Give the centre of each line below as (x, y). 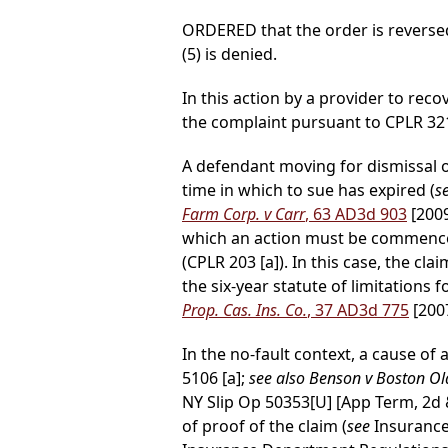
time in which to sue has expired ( (308, 190)
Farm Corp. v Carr (243, 214)
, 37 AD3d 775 (358, 310)
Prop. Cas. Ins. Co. (244, 310)
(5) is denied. (229, 54)
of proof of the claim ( (264, 426)
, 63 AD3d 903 (356, 214)
